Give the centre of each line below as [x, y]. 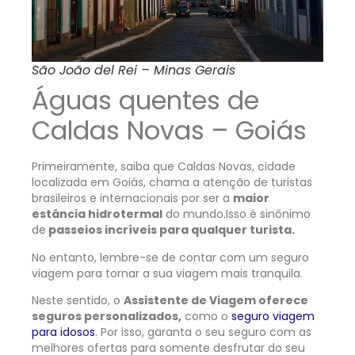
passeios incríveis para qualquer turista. [172, 230]
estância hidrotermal [97, 214]
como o [206, 316]
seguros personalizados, [107, 316]
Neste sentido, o [78, 300]
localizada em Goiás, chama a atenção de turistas [172, 183]
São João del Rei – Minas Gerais [134, 71]
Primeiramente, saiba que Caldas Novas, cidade [164, 167]
